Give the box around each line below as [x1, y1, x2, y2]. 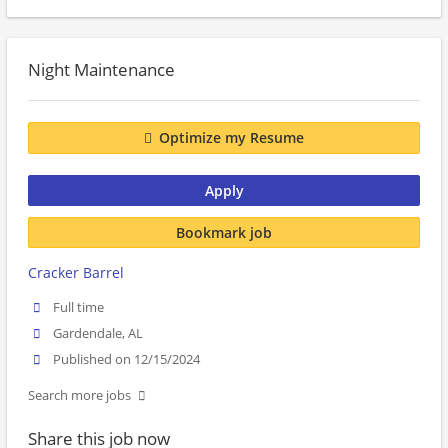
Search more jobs [28, 387, 131, 405]
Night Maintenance [28, 58, 175, 81]
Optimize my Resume [159, 128, 304, 148]
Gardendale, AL [53, 325, 144, 343]
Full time [53, 299, 105, 316]
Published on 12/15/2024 [53, 351, 201, 369]
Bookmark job [176, 222, 272, 242]
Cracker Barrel [28, 263, 124, 282]
